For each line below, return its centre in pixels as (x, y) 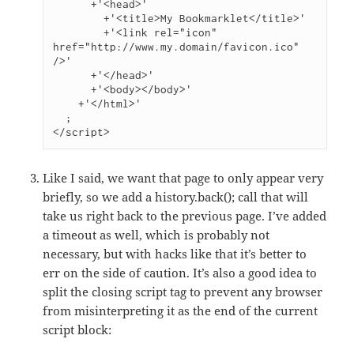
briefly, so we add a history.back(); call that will (176, 197)
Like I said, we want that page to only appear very (183, 178)
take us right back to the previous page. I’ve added (185, 216)
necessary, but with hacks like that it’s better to (175, 254)
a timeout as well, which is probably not (156, 235)
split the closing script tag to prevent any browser (183, 292)
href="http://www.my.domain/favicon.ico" (177, 47)
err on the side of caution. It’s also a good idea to (180, 273)
